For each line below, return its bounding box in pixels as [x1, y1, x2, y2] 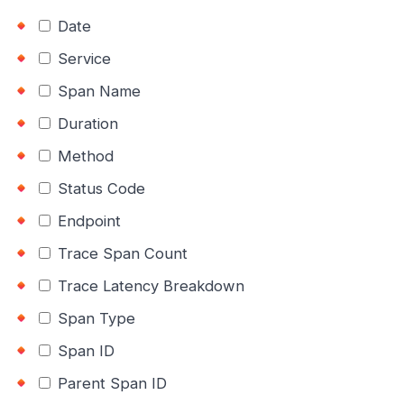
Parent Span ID [53, 373, 167, 392]
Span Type [53, 308, 135, 327]
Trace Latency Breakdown [53, 276, 244, 295]
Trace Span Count [53, 243, 188, 262]
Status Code [53, 179, 145, 197]
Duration [53, 114, 118, 133]
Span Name [53, 81, 141, 100]
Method [53, 146, 114, 165]
